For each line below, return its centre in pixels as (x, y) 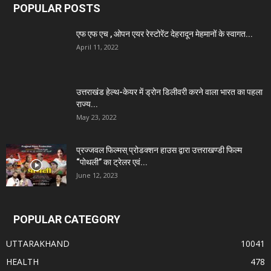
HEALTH (22, 262)
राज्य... (87, 104)
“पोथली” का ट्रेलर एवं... (112, 162)
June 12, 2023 (97, 175)
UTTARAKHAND (38, 243)
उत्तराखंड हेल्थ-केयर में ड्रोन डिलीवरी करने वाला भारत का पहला (169, 92)
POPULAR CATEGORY (67, 219)
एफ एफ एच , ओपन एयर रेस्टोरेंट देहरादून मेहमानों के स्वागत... (165, 34)
